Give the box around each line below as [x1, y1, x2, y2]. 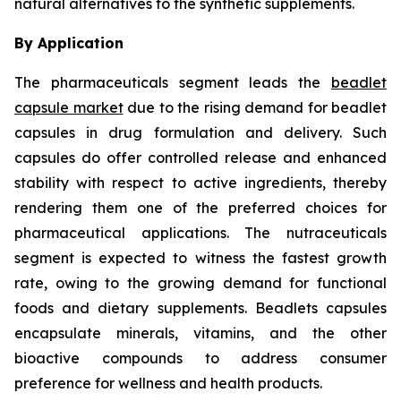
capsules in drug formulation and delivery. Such [14, 123, 387, 141]
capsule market [14, 98, 124, 116]
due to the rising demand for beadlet [123, 98, 387, 116]
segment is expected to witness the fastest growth [14, 248, 387, 267]
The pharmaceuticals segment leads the [14, 73, 331, 91]
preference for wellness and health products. [14, 373, 322, 392]
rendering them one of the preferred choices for [14, 198, 387, 217]
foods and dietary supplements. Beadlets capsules [14, 298, 387, 317]
